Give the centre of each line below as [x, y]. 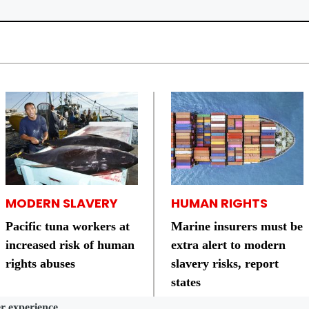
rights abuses [40, 264]
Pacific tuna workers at [68, 227]
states [186, 282]
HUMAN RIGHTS [219, 203]
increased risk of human [70, 245]
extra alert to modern [228, 245]
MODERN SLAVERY [62, 203]
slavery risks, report [225, 264]
